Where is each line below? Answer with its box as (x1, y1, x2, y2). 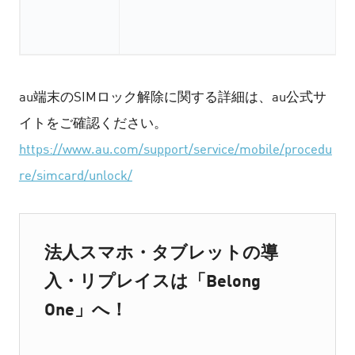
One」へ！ (44, 298, 128, 319)
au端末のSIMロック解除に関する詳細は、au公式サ (18, 89, 326, 105)
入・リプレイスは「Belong (44, 269, 261, 291)
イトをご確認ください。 (18, 115, 167, 132)
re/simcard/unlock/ (18, 167, 132, 184)
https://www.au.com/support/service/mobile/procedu (18, 141, 332, 158)
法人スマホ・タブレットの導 (44, 241, 278, 262)
